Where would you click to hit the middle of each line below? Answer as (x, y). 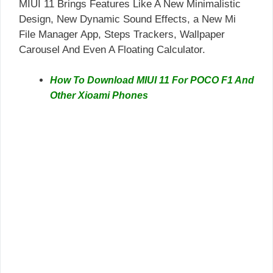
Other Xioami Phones (99, 95)
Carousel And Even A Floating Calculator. (112, 49)
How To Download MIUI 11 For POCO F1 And (152, 80)
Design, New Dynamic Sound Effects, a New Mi (127, 19)
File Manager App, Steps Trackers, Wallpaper (122, 34)
